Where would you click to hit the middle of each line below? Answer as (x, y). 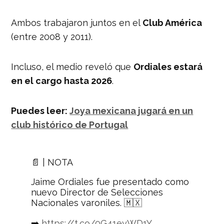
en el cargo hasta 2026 (62, 80)
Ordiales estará (168, 66)
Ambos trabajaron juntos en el (77, 22)
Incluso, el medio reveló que (72, 66)
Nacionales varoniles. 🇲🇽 (87, 202)
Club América (172, 22)
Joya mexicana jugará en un (131, 110)
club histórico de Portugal (70, 124)
